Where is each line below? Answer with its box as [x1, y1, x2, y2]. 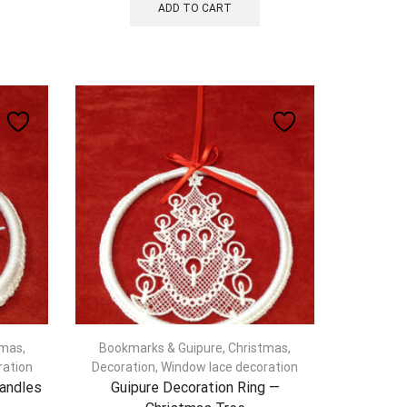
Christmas [228, 340, 289, 355]
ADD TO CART [158, 2, 233, 15]
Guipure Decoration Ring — [110, 378, 280, 396]
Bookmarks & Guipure [99, 340, 223, 355]
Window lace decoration [161, 359, 299, 374]
